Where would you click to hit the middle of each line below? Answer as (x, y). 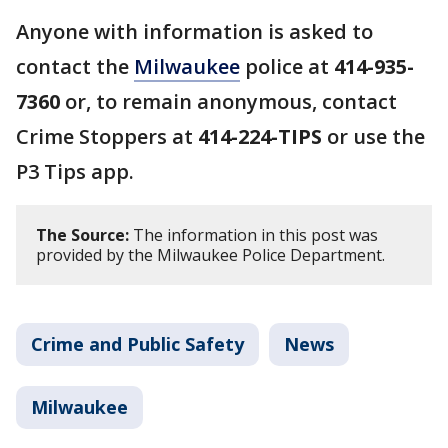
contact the (75, 67)
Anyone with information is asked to (194, 32)
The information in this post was (253, 235)
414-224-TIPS (260, 137)
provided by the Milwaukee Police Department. (210, 255)
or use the (373, 137)
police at (287, 67)
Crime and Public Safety (137, 344)
